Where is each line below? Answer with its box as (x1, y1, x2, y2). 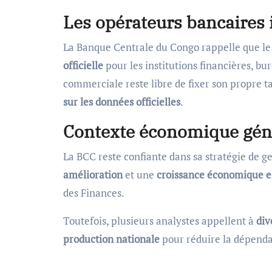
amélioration (63, 167, 123, 182)
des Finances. (63, 185, 124, 200)
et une (123, 167, 157, 182)
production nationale (63, 231, 160, 246)
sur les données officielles (63, 94, 180, 109)
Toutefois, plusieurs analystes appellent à (63, 213, 256, 228)
